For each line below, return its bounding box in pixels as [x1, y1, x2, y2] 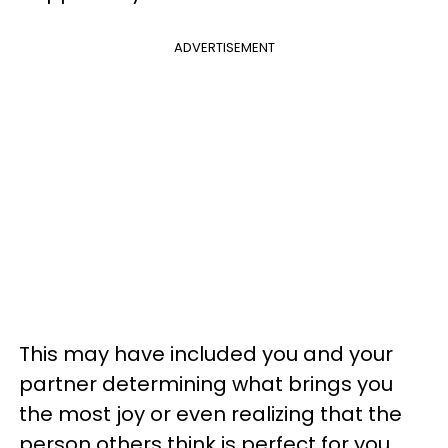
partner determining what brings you [19, 370, 393, 398]
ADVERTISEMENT [173, 38, 275, 57]
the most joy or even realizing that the [19, 400, 402, 428]
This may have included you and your [19, 340, 393, 368]
